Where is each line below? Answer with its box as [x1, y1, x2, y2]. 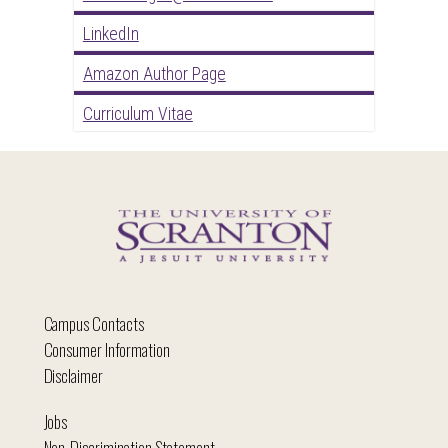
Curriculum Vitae [82, 103, 193, 124]
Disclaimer [43, 363, 103, 389]
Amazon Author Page [82, 63, 226, 84]
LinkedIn [82, 23, 139, 44]
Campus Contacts [43, 311, 144, 337]
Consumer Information [43, 337, 170, 363]
